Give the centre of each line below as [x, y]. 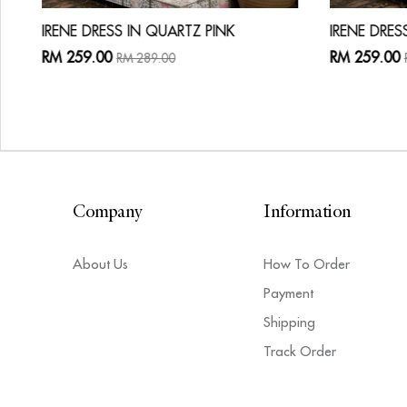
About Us [100, 263]
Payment [288, 293]
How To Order [307, 263]
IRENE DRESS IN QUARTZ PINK [138, 30]
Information [308, 213]
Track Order [300, 351]
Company [108, 213]
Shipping [289, 322]
